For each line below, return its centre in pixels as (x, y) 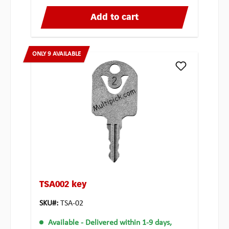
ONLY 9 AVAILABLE (56, 54)
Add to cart (114, 18)
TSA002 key (63, 185)
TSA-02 (72, 204)
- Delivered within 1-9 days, (126, 223)
